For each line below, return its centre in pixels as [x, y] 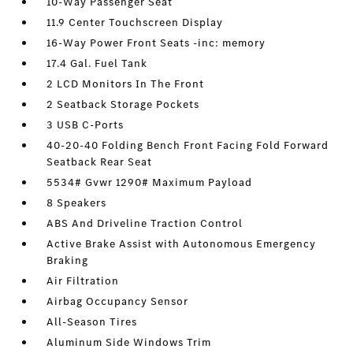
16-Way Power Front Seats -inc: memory [156, 43]
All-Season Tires [92, 322]
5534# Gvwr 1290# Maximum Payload [150, 183]
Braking [68, 261]
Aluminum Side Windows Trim [129, 343]
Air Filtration [83, 281]
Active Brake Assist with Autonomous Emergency [182, 244]
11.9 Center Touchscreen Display [135, 23]
